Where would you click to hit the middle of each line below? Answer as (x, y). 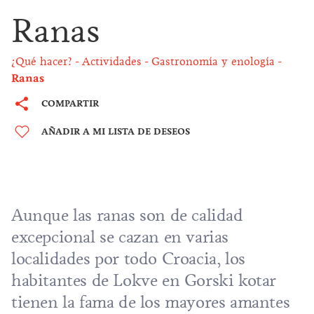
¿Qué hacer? (42, 62)
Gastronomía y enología (213, 62)
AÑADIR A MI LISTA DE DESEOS (116, 131)
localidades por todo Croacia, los (128, 259)
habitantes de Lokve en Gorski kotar (144, 280)
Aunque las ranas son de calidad (127, 215)
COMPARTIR (70, 103)
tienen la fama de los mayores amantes (151, 302)
